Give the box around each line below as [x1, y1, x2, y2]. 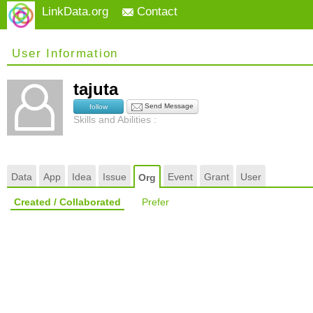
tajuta [73, 80, 128, 99]
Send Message [143, 102, 194, 110]
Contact [133, 5, 177, 18]
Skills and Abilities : [73, 114, 156, 125]
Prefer [142, 196, 169, 208]
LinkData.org [42, 5, 108, 18]
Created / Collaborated [14, 196, 121, 208]
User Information [12, 47, 118, 60]
